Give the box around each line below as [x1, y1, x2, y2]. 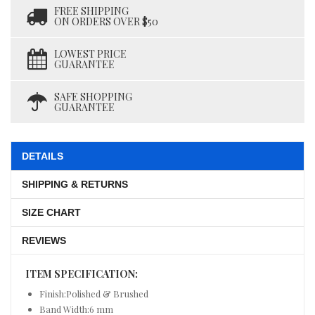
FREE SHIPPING [54, 4, 129, 18]
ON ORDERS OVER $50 [54, 14, 158, 28]
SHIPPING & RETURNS [22, 178, 128, 190]
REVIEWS [22, 234, 66, 246]
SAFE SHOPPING [54, 89, 132, 103]
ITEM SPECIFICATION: [25, 266, 138, 281]
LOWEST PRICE [54, 46, 127, 60]
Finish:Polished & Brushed [39, 287, 148, 300]
